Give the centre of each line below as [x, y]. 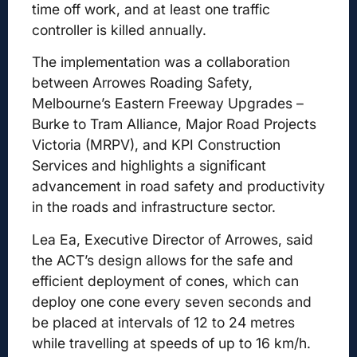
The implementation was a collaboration [161, 62]
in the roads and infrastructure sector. [154, 207]
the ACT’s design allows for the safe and [163, 260]
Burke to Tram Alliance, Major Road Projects [174, 124]
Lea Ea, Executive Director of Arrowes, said [173, 239]
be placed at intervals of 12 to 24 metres [163, 322]
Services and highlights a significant [149, 166]
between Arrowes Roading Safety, [142, 83]
